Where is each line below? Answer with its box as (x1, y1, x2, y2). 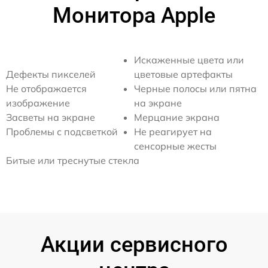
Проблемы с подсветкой (6, 126, 118, 138)
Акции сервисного (40, 232, 228, 258)
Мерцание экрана (134, 111, 220, 124)
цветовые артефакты (134, 68, 233, 81)
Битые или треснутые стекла (6, 154, 139, 167)
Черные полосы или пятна (134, 83, 257, 95)
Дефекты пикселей (6, 68, 96, 81)
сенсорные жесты (134, 140, 217, 153)
